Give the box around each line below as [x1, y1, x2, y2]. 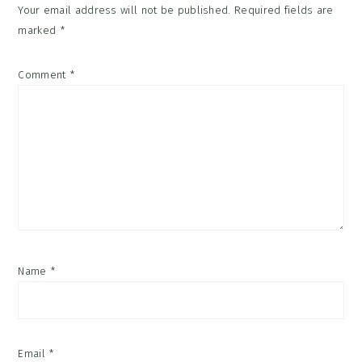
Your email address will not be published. [18, 3, 231, 18]
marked [18, 23, 60, 38]
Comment [18, 68, 69, 82]
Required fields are [234, 3, 334, 18]
